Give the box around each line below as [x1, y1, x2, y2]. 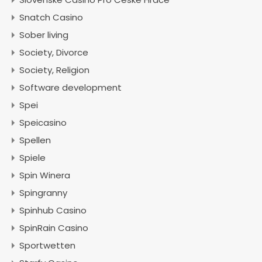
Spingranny [19, 187, 67, 199]
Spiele [19, 151, 46, 164]
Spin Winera [19, 169, 70, 181]
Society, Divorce [19, 46, 88, 58]
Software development [19, 81, 122, 94]
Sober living [19, 29, 68, 41]
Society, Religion [19, 64, 89, 76]
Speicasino [19, 116, 67, 129]
